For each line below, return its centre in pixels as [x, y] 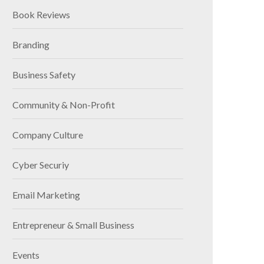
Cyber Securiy [41, 165]
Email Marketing [46, 195]
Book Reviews [41, 15]
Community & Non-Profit [64, 105]
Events [26, 255]
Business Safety [44, 75]
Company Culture [48, 135]
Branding [31, 45]
